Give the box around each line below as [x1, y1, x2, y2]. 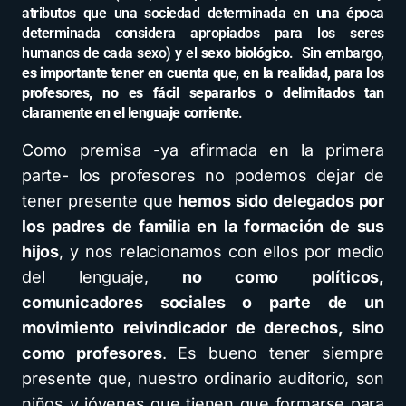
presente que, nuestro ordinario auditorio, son [22, 369, 384, 388]
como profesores [22, 343, 162, 362]
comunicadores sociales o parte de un [22, 293, 384, 312]
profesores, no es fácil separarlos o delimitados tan [22, 84, 384, 101]
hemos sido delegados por [178, 191, 384, 210]
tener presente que [22, 191, 179, 210]
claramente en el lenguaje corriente [22, 104, 239, 121]
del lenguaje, [22, 267, 182, 286]
